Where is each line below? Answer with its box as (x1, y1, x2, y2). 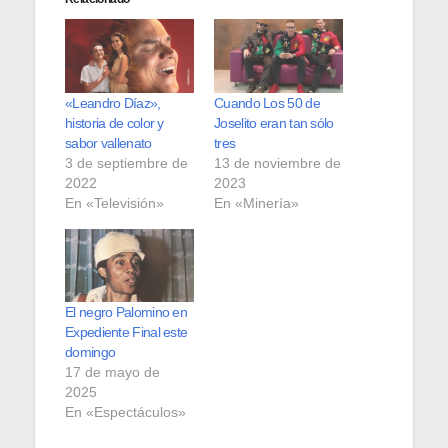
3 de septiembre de (65, 154, 188, 171)
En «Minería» (214, 194, 299, 211)
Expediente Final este (65, 324, 188, 341)
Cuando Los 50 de (214, 94, 320, 111)
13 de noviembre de (214, 154, 341, 171)
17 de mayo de (65, 364, 160, 381)
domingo (65, 344, 116, 361)
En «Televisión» (65, 194, 164, 211)
